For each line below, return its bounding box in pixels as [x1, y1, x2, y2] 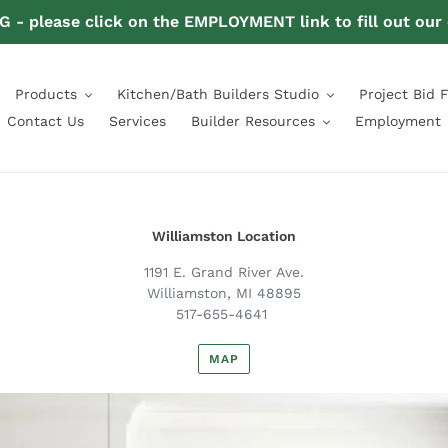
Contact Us [6, 113, 84, 129]
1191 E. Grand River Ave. [143, 263, 304, 280]
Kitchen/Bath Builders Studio [116, 86, 319, 102]
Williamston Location [151, 228, 296, 244]
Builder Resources [190, 113, 315, 129]
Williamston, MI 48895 [146, 284, 301, 301]
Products [14, 86, 77, 102]
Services [108, 113, 166, 129]
